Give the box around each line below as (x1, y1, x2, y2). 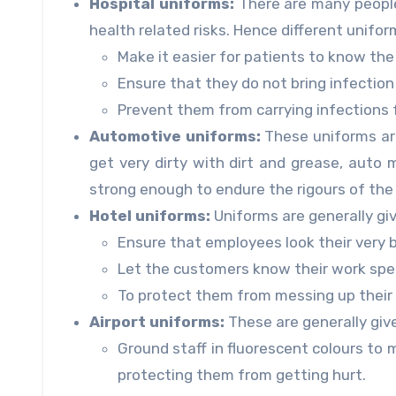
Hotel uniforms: (89, 207, 210, 225)
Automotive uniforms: (89, 127, 261, 146)
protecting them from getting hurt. (118, 366, 366, 385)
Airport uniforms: (89, 313, 225, 331)
